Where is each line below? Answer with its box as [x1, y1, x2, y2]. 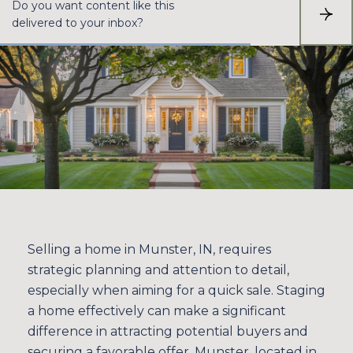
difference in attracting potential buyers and [28, 323, 308, 339]
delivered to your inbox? [12, 15, 143, 30]
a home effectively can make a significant [28, 303, 286, 318]
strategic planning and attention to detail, [28, 262, 289, 277]
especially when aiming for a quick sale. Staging [28, 282, 325, 298]
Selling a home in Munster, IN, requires [28, 241, 271, 257]
